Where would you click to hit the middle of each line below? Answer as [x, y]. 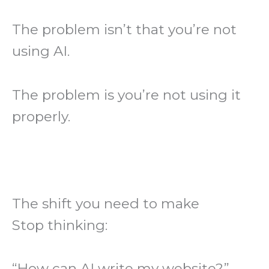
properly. [41, 116]
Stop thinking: [60, 225]
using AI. [41, 51]
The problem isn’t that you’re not [124, 30]
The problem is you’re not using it [126, 95]
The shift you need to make [106, 203]
